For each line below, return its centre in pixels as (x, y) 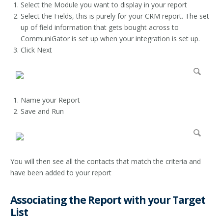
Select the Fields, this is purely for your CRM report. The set (115, 16)
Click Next (36, 50)
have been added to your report (61, 173)
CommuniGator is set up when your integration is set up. (110, 39)
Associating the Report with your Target (108, 200)
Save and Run (42, 111)
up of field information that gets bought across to (100, 27)
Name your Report (50, 100)
